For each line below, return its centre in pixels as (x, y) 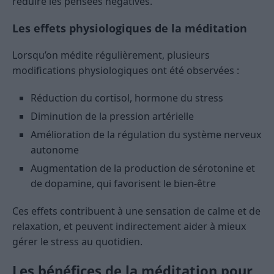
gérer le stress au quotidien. (77, 241)
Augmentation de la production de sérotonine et (143, 168)
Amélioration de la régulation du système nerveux (146, 134)
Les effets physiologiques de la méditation (130, 28)
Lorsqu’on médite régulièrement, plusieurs (111, 55)
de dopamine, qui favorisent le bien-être (123, 183)
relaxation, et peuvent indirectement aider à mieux (129, 226)
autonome (55, 150)
